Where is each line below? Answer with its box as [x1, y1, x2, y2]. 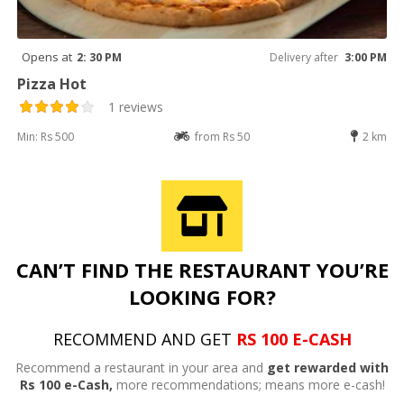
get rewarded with [267, 358, 389, 376]
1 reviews [108, 97, 164, 115]
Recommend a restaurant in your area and [15, 358, 267, 376]
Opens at [22, 48, 73, 65]
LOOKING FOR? [128, 282, 276, 310]
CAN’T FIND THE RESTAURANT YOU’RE [15, 255, 389, 283]
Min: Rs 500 [17, 128, 75, 144]
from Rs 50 [195, 128, 250, 144]
